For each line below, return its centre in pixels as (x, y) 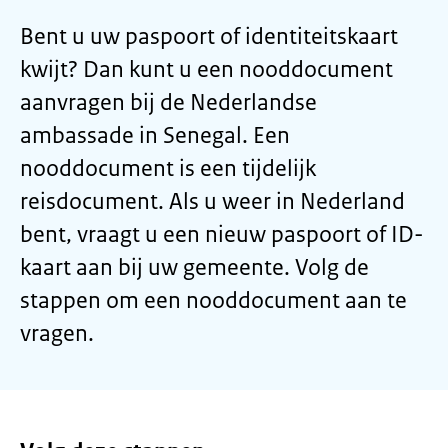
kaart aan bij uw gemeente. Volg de (194, 267)
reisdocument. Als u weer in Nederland (212, 201)
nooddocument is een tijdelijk (168, 168)
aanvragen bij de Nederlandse (168, 102)
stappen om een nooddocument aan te (213, 300)
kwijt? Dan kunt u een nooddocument (206, 69)
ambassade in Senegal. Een (155, 135)
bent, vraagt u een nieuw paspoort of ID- (222, 234)
